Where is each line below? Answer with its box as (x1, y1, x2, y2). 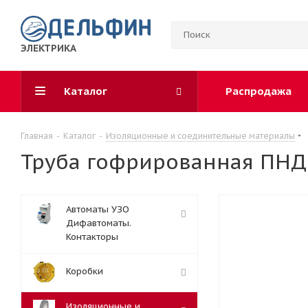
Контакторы (66, 231, 118, 243)
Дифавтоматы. (66, 217, 131, 229)
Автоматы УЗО (66, 203, 129, 215)
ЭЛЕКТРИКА (21, 41, 76, 54)
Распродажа (225, 85, 291, 98)
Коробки (66, 265, 103, 277)
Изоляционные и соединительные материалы (106, 131, 295, 141)
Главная (21, 131, 53, 141)
